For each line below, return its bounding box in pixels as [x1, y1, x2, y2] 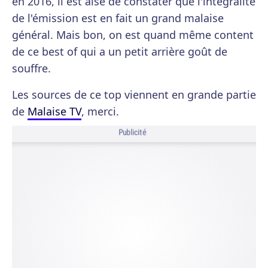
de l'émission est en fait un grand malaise [12, 11, 224, 25]
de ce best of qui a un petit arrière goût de [12, 44, 227, 59]
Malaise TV [28, 104, 81, 118]
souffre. [12, 61, 51, 75]
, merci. [81, 104, 119, 118]
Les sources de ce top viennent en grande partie [12, 87, 256, 102]
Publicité [118, 127, 147, 138]
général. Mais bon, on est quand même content [12, 28, 254, 42]
